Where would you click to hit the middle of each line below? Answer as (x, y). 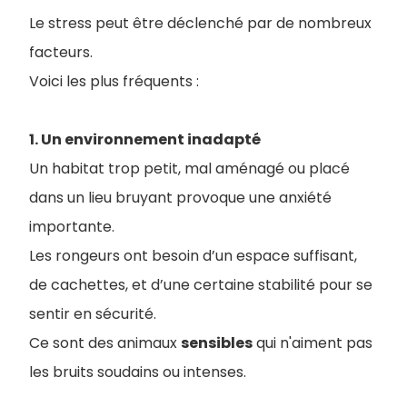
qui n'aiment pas (313, 343)
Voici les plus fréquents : (114, 81)
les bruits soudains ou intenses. (138, 372)
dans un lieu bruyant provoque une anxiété (180, 198)
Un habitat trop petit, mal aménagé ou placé (189, 169)
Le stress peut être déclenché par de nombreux (200, 23)
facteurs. (63, 52)
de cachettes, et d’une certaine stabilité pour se (201, 285)
